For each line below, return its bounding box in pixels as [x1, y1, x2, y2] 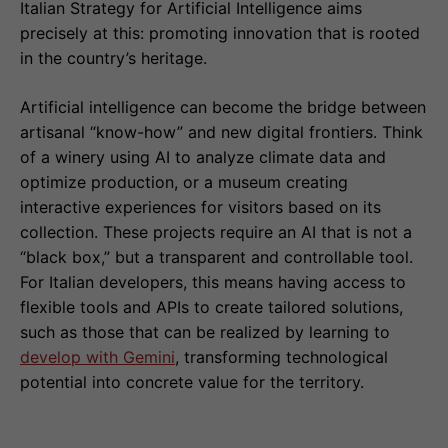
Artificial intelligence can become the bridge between [20, 97, 426, 118]
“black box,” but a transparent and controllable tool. [20, 247, 413, 268]
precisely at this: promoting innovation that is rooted [20, 23, 420, 44]
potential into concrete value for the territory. [20, 372, 364, 393]
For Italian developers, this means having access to [20, 272, 406, 293]
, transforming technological [175, 347, 388, 368]
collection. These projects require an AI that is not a [20, 222, 412, 243]
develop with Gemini [20, 347, 175, 368]
